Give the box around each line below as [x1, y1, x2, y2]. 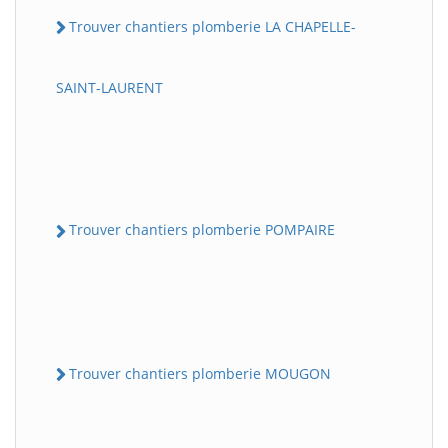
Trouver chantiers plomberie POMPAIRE [69, 220, 335, 240]
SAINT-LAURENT [56, 78, 163, 98]
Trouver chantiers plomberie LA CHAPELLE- [69, 17, 356, 36]
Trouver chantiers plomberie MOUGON [69, 363, 331, 383]
